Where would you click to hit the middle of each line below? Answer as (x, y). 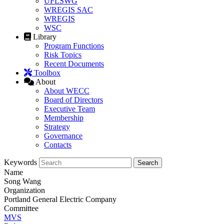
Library (45, 37)
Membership (64, 118)
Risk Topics (63, 55)
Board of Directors (73, 100)
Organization (24, 190)
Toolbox (47, 73)
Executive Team (69, 109)
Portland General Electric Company (60, 199)
